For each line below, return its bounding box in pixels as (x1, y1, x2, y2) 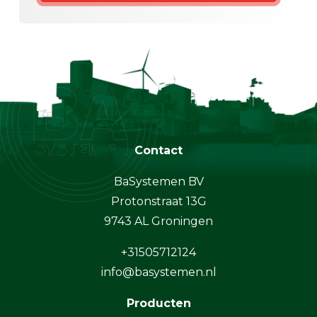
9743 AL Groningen (104, 214, 213, 228)
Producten (126, 296, 191, 310)
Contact (134, 143, 183, 157)
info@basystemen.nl (100, 265, 217, 279)
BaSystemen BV (113, 174, 204, 188)
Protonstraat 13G (110, 194, 207, 208)
